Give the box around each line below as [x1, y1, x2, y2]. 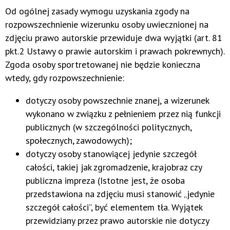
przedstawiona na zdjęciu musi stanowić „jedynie [26, 187, 215, 200]
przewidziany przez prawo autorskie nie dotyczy [26, 214, 209, 226]
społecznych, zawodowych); [26, 134, 132, 146]
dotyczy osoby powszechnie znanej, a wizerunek [26, 94, 209, 106]
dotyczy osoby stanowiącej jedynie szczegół [26, 147, 197, 160]
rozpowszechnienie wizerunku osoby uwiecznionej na [5, 18, 208, 30]
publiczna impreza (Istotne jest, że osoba [26, 174, 185, 186]
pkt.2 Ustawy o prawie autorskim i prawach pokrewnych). [5, 45, 224, 57]
